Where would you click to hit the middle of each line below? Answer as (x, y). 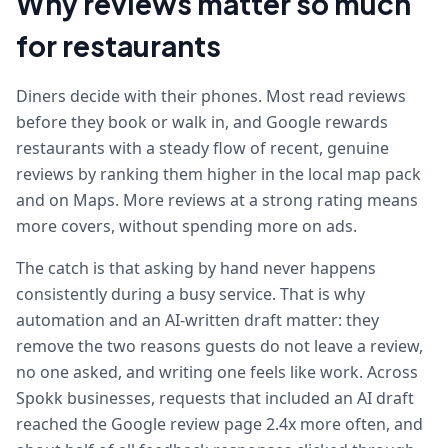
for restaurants (118, 45)
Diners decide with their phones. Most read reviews (211, 96)
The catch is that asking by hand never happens (196, 268)
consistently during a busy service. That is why (190, 294)
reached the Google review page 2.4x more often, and (219, 424)
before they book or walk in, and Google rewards (202, 122)
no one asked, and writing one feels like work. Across (217, 372)
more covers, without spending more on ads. (186, 226)
